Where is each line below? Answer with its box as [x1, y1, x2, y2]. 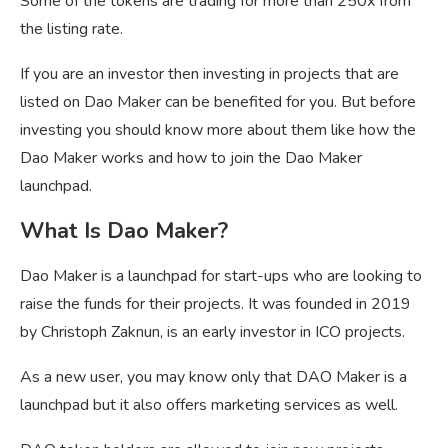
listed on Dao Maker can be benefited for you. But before [20, 90, 416, 113]
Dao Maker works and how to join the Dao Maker [20, 146, 362, 169]
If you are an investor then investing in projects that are [20, 62, 399, 85]
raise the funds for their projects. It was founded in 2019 [20, 292, 411, 315]
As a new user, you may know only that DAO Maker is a [20, 365, 407, 388]
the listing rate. [20, 17, 123, 40]
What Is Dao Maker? [20, 215, 228, 246]
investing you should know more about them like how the [20, 118, 416, 141]
